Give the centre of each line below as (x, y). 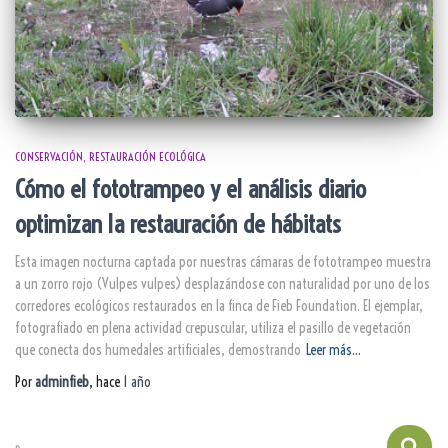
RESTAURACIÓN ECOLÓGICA (147, 156)
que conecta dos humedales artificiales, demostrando (158, 349)
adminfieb (62, 381)
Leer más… (333, 349)
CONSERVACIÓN (49, 156)
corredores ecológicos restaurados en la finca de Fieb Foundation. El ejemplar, (219, 305)
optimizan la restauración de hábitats (178, 223)
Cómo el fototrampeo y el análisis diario (190, 188)
